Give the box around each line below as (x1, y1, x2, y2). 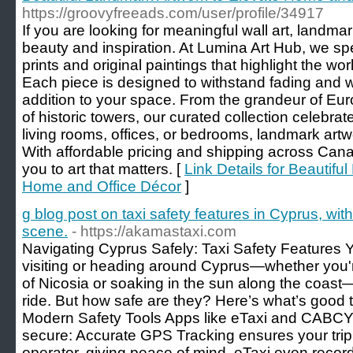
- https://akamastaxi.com (72, 223, 236, 240)
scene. (22, 223, 68, 240)
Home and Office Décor (22, 178, 181, 195)
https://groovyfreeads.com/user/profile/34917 (22, 5, 324, 21)
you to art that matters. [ (22, 161, 184, 177)
